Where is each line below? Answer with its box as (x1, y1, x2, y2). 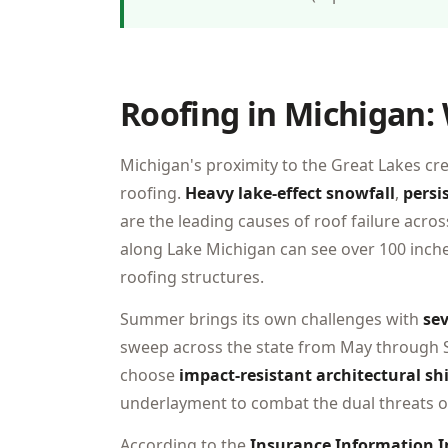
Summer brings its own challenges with (120, 308, 423, 330)
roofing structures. (120, 266, 264, 288)
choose (120, 364, 179, 386)
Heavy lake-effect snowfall (185, 182, 395, 204)
